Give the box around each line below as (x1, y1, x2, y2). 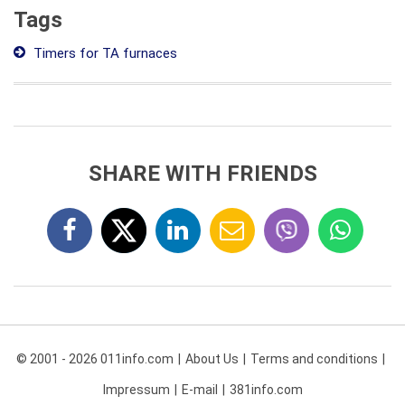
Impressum (102, 382, 170, 397)
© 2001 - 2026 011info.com (15, 352, 174, 366)
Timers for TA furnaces (30, 45, 177, 61)
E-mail (181, 382, 218, 397)
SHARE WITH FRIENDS (88, 161, 317, 186)
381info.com (229, 382, 303, 397)
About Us (184, 352, 239, 366)
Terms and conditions (250, 352, 378, 366)
